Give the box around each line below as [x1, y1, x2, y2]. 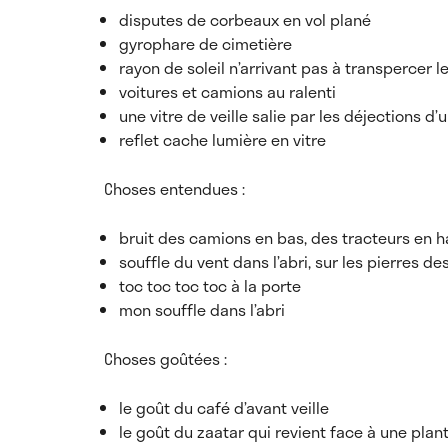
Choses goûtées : [104, 346, 227, 371]
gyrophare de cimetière [119, 31, 292, 56]
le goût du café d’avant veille [119, 395, 329, 420]
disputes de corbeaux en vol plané [119, 7, 371, 32]
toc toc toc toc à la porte [119, 273, 301, 298]
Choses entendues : [104, 176, 245, 201]
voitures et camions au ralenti [119, 79, 336, 104]
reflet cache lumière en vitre [119, 127, 326, 152]
